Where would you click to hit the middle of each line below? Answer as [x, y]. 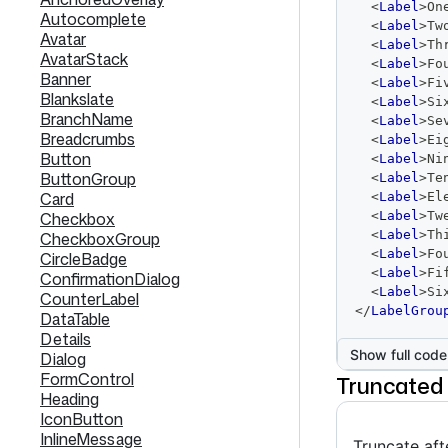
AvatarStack [84, 59]
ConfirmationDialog [110, 279]
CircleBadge [83, 259]
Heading [69, 399]
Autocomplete [93, 19]
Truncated [389, 385]
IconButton [81, 419]
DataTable [75, 319]
